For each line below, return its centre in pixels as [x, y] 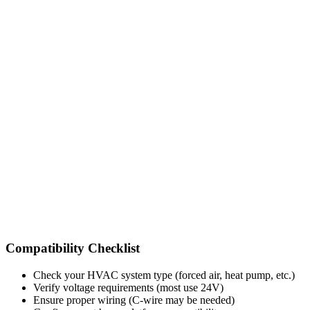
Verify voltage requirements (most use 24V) [128, 287]
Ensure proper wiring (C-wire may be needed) [134, 300]
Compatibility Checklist [73, 248]
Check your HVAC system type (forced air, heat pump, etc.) [164, 275]
